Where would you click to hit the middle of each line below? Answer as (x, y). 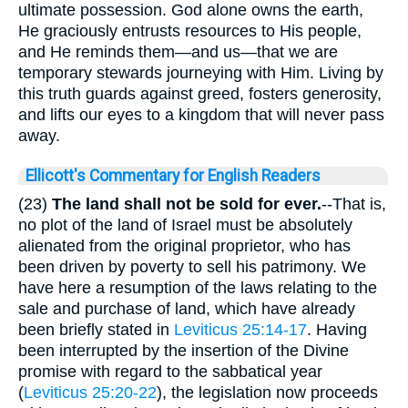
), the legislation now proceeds (267, 392)
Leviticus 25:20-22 (90, 392)
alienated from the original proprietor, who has (184, 245)
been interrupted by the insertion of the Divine (184, 350)
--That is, (354, 204)
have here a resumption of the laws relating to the (198, 287)
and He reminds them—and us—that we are (178, 51)
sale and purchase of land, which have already (187, 308)
